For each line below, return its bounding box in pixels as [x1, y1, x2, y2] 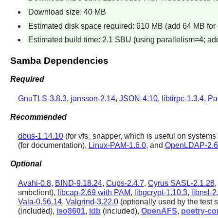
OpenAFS [141, 206, 177, 215]
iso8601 [56, 206, 85, 215]
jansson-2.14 [70, 94, 115, 103]
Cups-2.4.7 [106, 179, 144, 187]
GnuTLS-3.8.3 [18, 94, 67, 103]
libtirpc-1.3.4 [161, 94, 204, 103]
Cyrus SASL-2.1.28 [147, 179, 215, 187]
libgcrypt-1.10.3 [134, 188, 187, 197]
